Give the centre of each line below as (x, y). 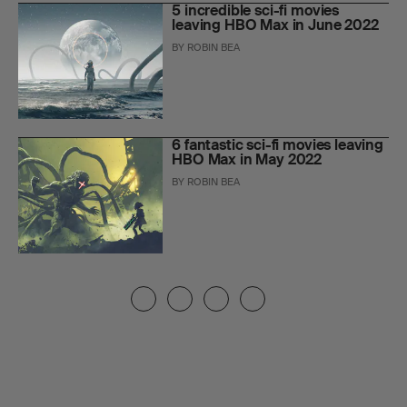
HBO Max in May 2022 (247, 159)
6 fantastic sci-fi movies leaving (278, 144)
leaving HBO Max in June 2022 (275, 25)
